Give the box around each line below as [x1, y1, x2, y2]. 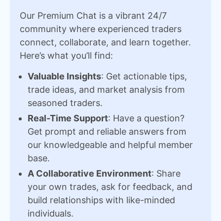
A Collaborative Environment [28, 168, 151, 179]
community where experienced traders [20, 24, 182, 34]
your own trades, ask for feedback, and [28, 182, 192, 192]
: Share [151, 168, 181, 179]
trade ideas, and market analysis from [28, 84, 185, 95]
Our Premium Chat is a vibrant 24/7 [20, 10, 167, 21]
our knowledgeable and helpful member [28, 140, 193, 150]
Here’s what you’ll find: [20, 50, 113, 61]
